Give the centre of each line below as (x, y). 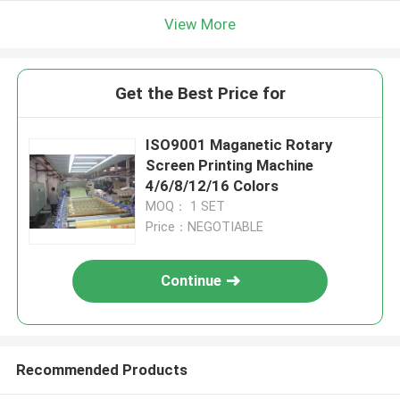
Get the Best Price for (200, 94)
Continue (192, 281)
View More (200, 24)
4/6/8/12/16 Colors (212, 186)
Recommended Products (101, 369)
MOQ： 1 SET (186, 207)
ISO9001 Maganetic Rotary (239, 145)
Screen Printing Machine (230, 166)
